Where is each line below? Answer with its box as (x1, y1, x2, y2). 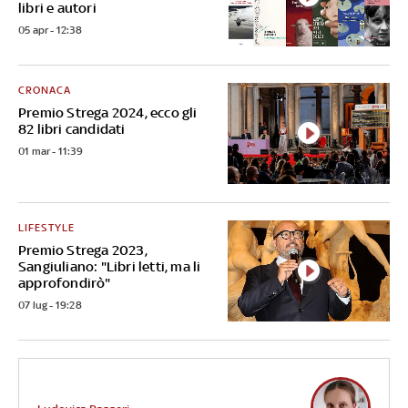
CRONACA (18, 83, 71, 97)
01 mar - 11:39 (18, 144, 83, 158)
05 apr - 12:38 (18, 23, 82, 36)
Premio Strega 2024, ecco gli (18, 104, 198, 120)
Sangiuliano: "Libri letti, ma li (18, 258, 201, 274)
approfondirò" (18, 274, 111, 291)
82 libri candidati (18, 120, 126, 137)
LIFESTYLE (18, 220, 75, 234)
